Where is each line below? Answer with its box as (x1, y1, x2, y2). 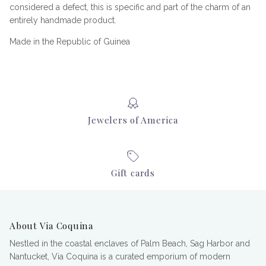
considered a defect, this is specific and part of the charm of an (9, 2, 251, 12)
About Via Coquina (9, 219, 93, 232)
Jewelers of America (88, 113, 178, 126)
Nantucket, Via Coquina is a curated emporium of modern (9, 252, 230, 262)
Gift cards (111, 166, 155, 179)
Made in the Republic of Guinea (9, 37, 130, 47)
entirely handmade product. (9, 15, 119, 26)
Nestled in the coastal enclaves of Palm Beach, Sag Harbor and (9, 239, 250, 249)
